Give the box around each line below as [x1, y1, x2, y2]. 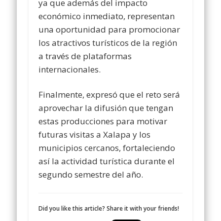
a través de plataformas [38, 50, 132, 62]
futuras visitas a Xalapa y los [38, 128, 151, 140]
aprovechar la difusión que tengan [38, 102, 174, 113]
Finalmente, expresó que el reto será [38, 88, 181, 100]
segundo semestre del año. [38, 168, 144, 180]
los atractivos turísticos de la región [38, 37, 178, 48]
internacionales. [38, 63, 101, 75]
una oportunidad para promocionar [38, 23, 181, 35]
